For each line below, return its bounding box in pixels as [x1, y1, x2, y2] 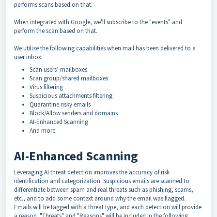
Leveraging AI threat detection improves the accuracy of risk [14, 168, 170, 176]
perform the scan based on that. [14, 27, 97, 35]
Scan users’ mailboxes [30, 65, 87, 74]
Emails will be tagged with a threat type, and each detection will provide [14, 203, 201, 211]
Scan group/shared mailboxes [30, 74, 108, 82]
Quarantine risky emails [30, 100, 91, 108]
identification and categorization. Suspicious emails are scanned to [14, 177, 189, 185]
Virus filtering [30, 83, 63, 91]
